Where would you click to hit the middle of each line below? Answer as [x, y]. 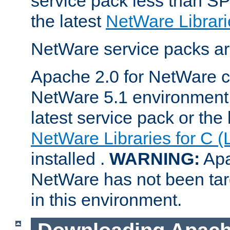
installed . [70, 158]
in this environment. [106, 199]
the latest [68, 21]
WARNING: [155, 158]
